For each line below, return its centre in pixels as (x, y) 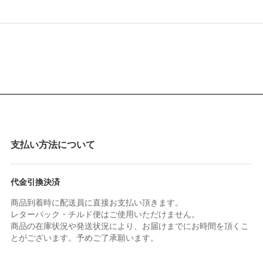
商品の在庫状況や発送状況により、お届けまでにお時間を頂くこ (130, 226)
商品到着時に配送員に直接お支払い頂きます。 (97, 202)
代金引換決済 (35, 182)
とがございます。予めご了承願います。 (85, 237)
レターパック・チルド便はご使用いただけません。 (105, 214)
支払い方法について (53, 144)
